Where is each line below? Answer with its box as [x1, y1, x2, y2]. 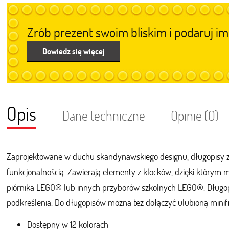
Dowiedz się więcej [42, 45, 105, 56]
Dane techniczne [62, 107, 145, 124]
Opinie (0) [171, 107, 219, 124]
